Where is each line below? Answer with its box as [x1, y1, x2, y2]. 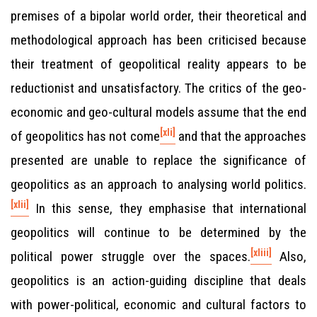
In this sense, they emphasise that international [29, 200, 306, 217]
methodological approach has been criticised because [11, 32, 306, 48]
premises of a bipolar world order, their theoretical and [11, 8, 306, 24]
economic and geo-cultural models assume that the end [11, 104, 306, 120]
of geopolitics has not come [11, 128, 160, 144]
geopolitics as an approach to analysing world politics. [11, 176, 306, 192]
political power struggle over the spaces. [11, 248, 250, 265]
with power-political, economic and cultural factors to [11, 296, 306, 313]
